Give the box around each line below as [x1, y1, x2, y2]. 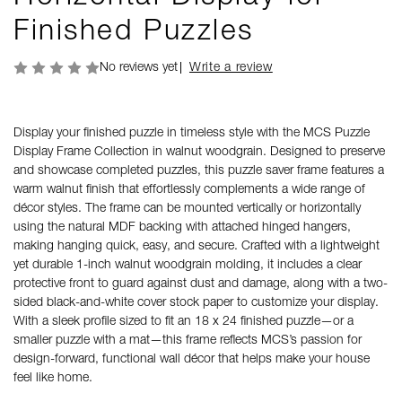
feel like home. [13, 369, 92, 386]
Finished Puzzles [13, 12, 254, 48]
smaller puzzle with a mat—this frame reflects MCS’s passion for [13, 331, 362, 348]
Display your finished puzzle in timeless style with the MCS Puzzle [13, 124, 370, 141]
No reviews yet [100, 58, 178, 75]
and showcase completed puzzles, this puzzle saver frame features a [13, 162, 384, 179]
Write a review [188, 58, 273, 75]
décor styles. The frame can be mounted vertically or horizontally [13, 199, 361, 216]
